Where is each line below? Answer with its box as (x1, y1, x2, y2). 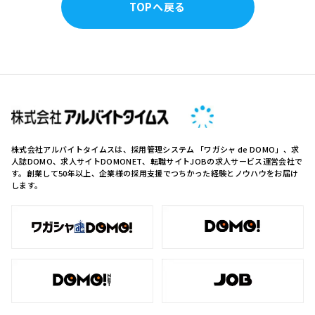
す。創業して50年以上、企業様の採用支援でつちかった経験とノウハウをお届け (11, 167, 299, 179)
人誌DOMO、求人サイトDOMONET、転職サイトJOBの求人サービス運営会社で (11, 155, 303, 167)
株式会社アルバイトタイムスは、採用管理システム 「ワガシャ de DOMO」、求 (11, 143, 300, 155)
